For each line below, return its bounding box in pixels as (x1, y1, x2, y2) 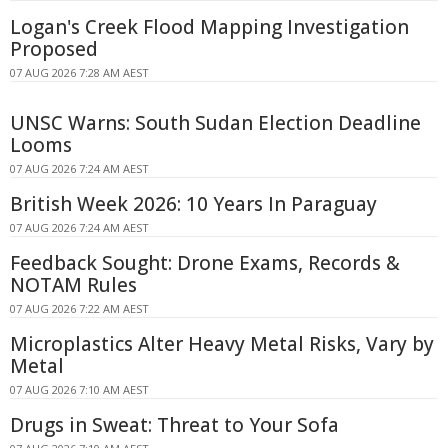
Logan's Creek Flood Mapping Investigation (10, 14, 409, 40)
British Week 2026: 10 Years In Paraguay (10, 191, 377, 217)
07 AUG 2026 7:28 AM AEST (10, 65, 149, 80)
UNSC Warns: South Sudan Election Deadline (10, 110, 421, 136)
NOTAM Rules (10, 272, 137, 298)
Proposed (10, 36, 98, 62)
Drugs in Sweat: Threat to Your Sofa (10, 412, 339, 438)
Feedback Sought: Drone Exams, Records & (10, 250, 400, 276)
